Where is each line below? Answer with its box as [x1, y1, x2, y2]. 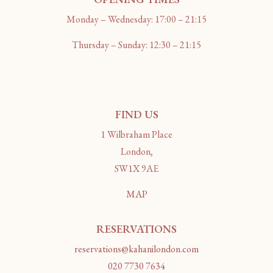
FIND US [115, 107, 158, 121]
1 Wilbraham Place [101, 127, 172, 141]
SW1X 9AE [115, 161, 158, 175]
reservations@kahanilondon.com [74, 243, 199, 256]
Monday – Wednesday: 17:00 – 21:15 [66, 12, 207, 26]
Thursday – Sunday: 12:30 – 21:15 [72, 38, 201, 52]
